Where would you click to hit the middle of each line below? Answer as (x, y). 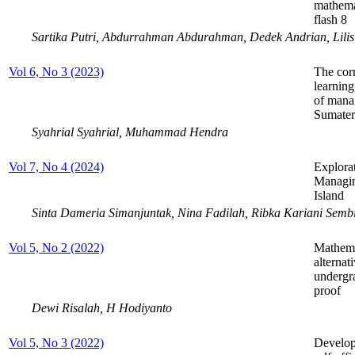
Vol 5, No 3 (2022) (56, 342)
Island (329, 195)
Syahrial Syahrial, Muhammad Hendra (130, 132)
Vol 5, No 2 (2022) (56, 247)
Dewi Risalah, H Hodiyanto (102, 307)
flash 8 (330, 19)
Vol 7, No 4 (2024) (56, 166)
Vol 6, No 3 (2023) (56, 71)
